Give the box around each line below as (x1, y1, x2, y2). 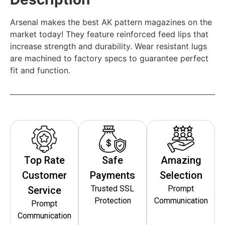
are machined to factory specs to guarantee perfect (10, 53, 208, 63)
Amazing (160, 154, 201, 166)
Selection (159, 169, 202, 181)
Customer (22, 169, 67, 181)
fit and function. (10, 65, 70, 75)
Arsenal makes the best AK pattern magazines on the (10, 17, 212, 27)
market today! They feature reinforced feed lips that (10, 29, 208, 39)
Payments (90, 169, 135, 181)
